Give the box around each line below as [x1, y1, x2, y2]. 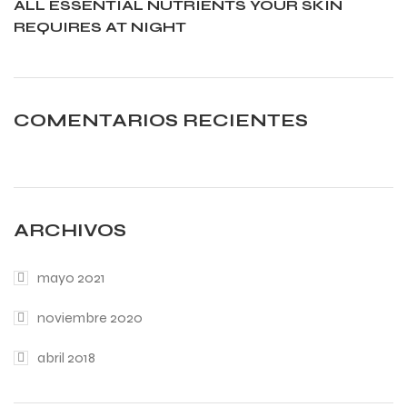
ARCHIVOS [14, 218, 126, 242]
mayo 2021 [37, 268, 105, 286]
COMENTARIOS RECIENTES [14, 108, 308, 132]
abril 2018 [37, 348, 95, 366]
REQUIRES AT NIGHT [14, 17, 186, 35]
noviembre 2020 [37, 308, 143, 326]
